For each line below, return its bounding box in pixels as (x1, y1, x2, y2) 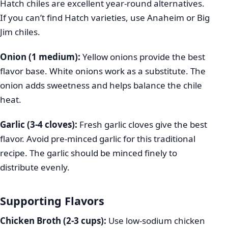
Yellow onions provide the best (80, 50, 205, 63)
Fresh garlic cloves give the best (77, 119, 207, 131)
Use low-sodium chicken (106, 214, 205, 226)
